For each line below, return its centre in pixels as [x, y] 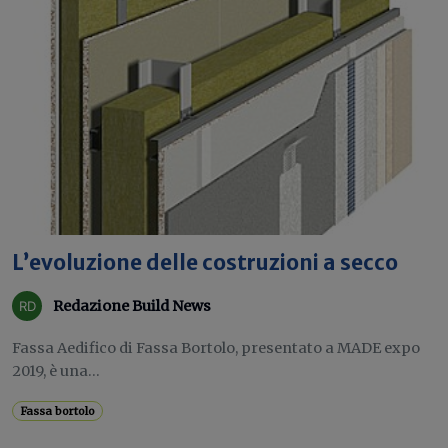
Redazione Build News [132, 305]
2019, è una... [56, 371]
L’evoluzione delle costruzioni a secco [205, 263]
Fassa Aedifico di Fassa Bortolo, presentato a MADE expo [216, 348]
